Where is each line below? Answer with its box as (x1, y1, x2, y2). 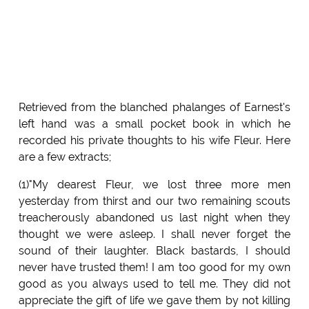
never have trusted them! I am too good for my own (18, 261, 291, 275)
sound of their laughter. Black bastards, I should (18, 244, 291, 258)
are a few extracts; (18, 150, 111, 164)
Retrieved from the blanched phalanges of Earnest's (18, 101, 291, 114)
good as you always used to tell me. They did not (18, 277, 291, 291)
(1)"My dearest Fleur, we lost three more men (18, 178, 291, 192)
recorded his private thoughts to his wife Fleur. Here (18, 134, 291, 148)
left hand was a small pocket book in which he (18, 117, 291, 131)
